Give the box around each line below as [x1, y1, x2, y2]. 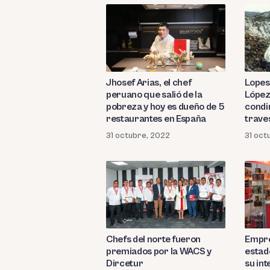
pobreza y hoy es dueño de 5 [106, 101, 225, 112]
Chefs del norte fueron [106, 233, 201, 245]
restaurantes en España [106, 113, 206, 124]
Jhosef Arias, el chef [106, 77, 192, 88]
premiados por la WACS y [106, 245, 212, 257]
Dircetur [106, 257, 143, 269]
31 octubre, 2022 [106, 130, 170, 140]
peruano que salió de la [106, 89, 202, 100]
